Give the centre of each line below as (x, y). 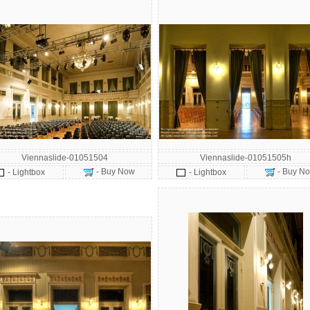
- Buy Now (114, 172)
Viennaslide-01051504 (64, 158)
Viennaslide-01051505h (246, 158)
